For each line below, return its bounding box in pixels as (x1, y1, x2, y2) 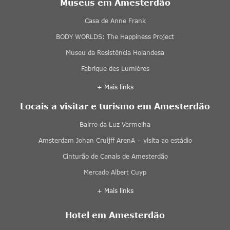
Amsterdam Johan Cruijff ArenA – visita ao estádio (38, 137, 192, 145)
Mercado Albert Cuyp (84, 168, 146, 177)
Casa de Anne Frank (84, 17, 146, 25)
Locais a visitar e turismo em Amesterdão (20, 101, 210, 111)
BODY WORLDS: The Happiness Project (56, 33, 174, 41)
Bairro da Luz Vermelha (80, 121, 150, 129)
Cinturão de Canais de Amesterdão (62, 152, 168, 161)
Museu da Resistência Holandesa (66, 49, 164, 57)
